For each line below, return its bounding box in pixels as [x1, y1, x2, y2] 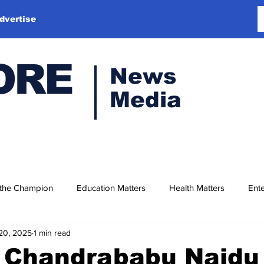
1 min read [34, 227, 71, 237]
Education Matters [77, 182, 146, 193]
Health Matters [169, 182, 225, 193]
